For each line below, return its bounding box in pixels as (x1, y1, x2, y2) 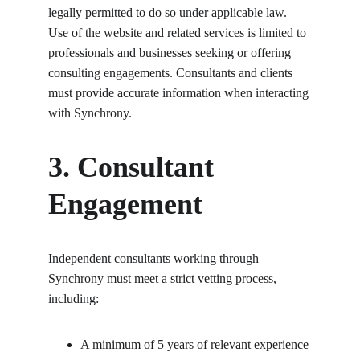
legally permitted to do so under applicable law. (48, 6, 290, 19)
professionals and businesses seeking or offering (48, 46, 294, 59)
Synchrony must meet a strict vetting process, (48, 272, 280, 285)
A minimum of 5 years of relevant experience (80, 337, 309, 351)
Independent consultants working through (48, 252, 262, 265)
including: (48, 292, 99, 305)
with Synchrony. (48, 106, 132, 120)
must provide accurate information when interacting (48, 86, 312, 100)
